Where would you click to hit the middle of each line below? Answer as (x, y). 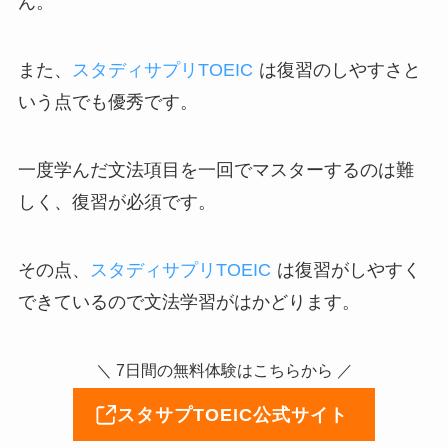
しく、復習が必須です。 (116, 201)
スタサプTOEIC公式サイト (232, 414)
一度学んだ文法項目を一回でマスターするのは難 (215, 169)
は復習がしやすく (348, 269)
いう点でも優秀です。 (107, 101)
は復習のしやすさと (339, 69)
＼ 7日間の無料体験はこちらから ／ (224, 370)
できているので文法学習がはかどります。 (188, 301)
